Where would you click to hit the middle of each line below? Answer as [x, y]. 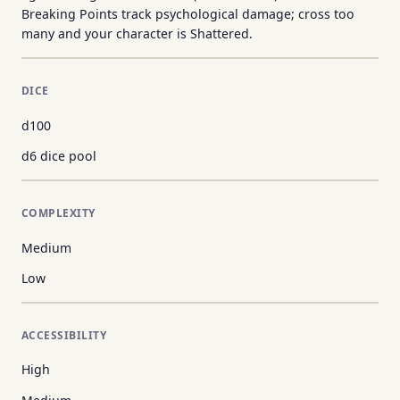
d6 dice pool [59, 156]
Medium [46, 247]
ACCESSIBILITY [64, 336]
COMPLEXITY [58, 213]
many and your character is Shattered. [137, 34]
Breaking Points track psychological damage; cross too [188, 14]
